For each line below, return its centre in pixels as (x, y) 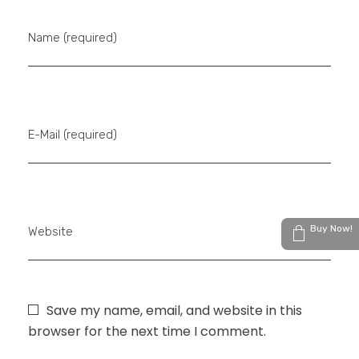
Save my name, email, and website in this (174, 311)
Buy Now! (331, 228)
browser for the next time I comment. (147, 332)
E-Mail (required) (73, 135)
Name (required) (73, 38)
